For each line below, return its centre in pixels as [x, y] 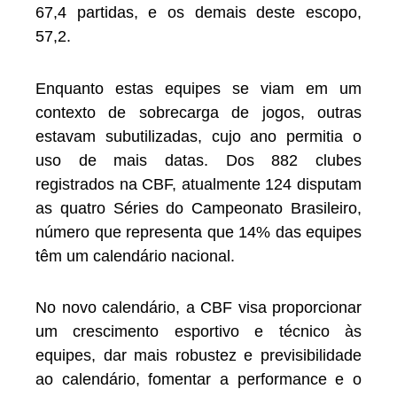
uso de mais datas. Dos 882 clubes [198, 160]
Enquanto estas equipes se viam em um [198, 88]
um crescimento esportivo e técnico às [198, 332]
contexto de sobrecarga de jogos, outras [198, 112]
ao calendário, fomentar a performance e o [198, 380]
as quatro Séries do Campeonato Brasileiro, [198, 208]
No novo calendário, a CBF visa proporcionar [198, 308]
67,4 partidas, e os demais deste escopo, [198, 13]
